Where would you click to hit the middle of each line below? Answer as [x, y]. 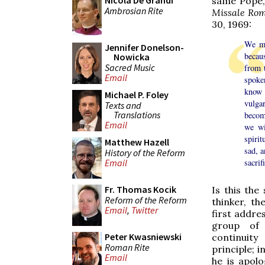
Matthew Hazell [137, 142]
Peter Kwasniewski [143, 237]
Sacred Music [130, 67]
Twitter [145, 210]
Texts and [123, 105]
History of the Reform [145, 152]
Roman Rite [127, 247]
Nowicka [132, 57]
